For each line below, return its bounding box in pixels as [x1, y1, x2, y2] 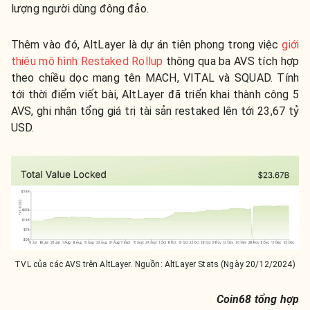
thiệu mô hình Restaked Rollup [11, 55, 163, 68]
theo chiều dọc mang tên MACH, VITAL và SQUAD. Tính [11, 71, 299, 84]
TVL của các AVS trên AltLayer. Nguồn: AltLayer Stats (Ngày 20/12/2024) [15, 259, 295, 269]
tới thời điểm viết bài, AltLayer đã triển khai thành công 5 [11, 88, 299, 101]
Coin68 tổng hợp [216, 292, 299, 306]
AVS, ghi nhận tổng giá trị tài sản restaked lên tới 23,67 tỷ [11, 104, 299, 118]
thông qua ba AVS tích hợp [163, 55, 299, 68]
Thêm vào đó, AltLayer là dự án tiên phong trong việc [11, 38, 282, 51]
